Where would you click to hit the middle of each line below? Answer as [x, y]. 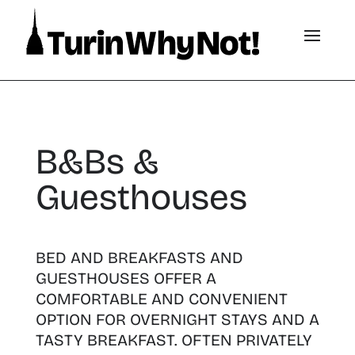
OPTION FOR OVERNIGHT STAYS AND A [177, 319]
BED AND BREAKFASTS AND [139, 258]
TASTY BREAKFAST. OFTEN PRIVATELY [174, 340]
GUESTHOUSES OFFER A [126, 278]
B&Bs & [97, 162]
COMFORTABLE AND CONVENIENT [161, 299]
